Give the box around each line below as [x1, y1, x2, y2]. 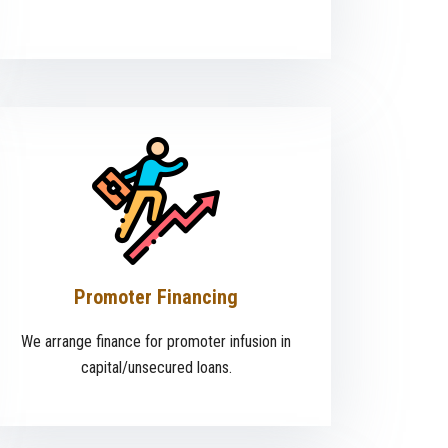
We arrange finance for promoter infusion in [21, 332, 291, 352]
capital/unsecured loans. [80, 358, 232, 378]
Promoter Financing [74, 285, 238, 310]
